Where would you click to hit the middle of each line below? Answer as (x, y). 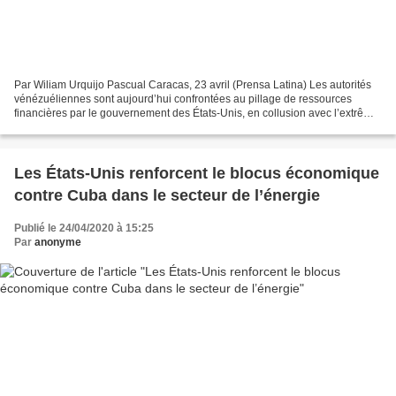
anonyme (58, 243)
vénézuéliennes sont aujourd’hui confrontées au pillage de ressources (183, 99)
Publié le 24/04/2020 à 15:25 (84, 228)
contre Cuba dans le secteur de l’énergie (167, 196)
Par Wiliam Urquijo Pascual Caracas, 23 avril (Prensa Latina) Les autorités (193, 85)
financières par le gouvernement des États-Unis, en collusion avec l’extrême (196, 114)
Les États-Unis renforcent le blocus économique (197, 174)
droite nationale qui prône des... (90, 128)
